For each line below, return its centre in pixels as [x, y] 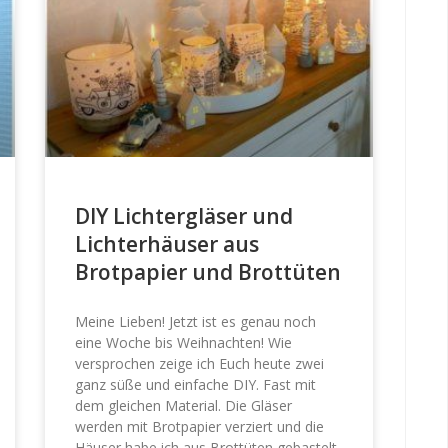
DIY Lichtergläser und [184, 216]
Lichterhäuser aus [167, 244]
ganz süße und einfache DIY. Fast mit [196, 385]
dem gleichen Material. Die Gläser [184, 406]
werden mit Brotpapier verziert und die [200, 427]
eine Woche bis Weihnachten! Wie [184, 343]
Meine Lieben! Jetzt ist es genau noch [196, 322]
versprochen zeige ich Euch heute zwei [200, 364]
